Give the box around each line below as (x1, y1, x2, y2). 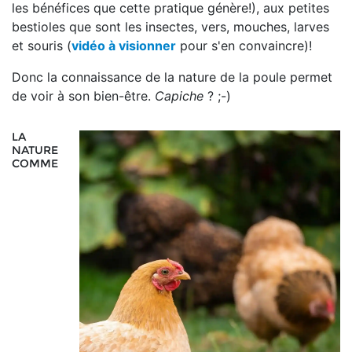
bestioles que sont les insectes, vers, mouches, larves (12, 19, 329, 35)
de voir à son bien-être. (12, 88, 155, 104)
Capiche (155, 88, 203, 104)
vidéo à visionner (71, 38, 176, 53)
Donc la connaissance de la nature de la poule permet (12, 69, 332, 85)
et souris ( (12, 38, 71, 53)
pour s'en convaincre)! (176, 38, 312, 53)
